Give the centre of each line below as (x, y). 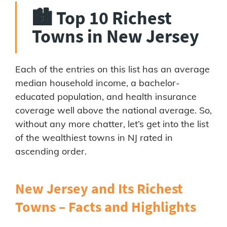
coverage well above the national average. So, (113, 110)
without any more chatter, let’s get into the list (112, 124)
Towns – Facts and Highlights (106, 206)
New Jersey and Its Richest (99, 188)
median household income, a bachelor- (98, 83)
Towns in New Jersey (116, 36)
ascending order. (51, 151)
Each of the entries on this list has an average (112, 69)
